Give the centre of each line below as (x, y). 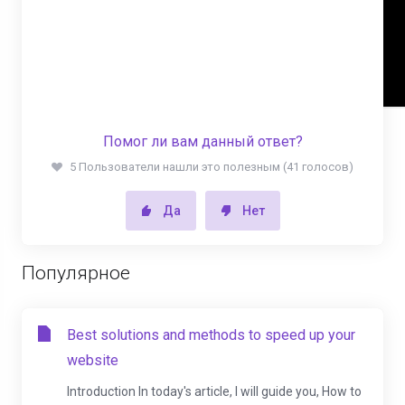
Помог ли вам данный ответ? (202, 141)
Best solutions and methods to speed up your (211, 335)
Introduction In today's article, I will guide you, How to (214, 391)
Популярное (76, 273)
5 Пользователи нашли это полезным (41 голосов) (212, 167)
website (93, 360)
